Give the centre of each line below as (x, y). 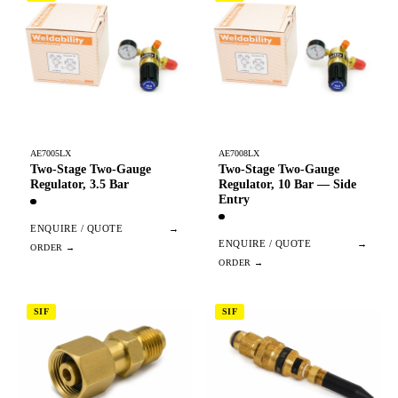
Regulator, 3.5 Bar (80, 184)
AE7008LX (239, 153)
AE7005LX (51, 153)
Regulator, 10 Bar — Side (288, 184)
